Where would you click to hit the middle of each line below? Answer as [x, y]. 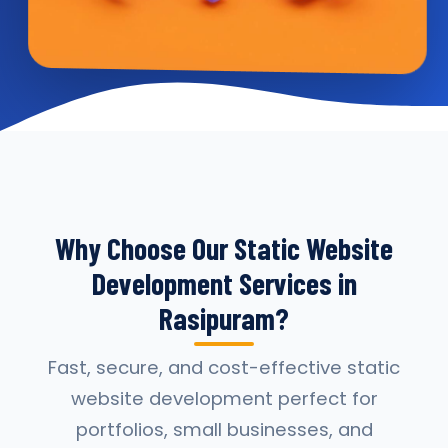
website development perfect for [224, 398]
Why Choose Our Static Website [224, 248]
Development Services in [224, 283]
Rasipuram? [224, 318]
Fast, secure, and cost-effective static [224, 367]
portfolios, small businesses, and [224, 429]
